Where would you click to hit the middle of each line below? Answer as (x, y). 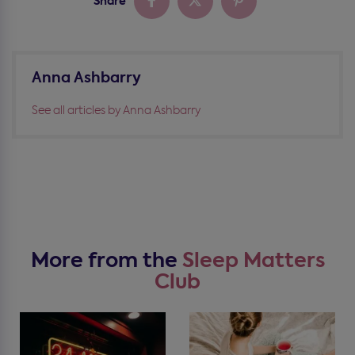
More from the (106, 261)
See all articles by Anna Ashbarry (116, 111)
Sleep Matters (253, 261)
